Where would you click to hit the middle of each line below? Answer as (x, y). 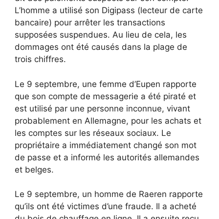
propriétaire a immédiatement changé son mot (106, 145)
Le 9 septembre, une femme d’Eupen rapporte (106, 84)
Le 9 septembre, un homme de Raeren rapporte (109, 194)
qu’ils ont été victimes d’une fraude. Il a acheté (106, 207)
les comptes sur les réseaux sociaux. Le (93, 133)
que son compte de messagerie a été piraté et (105, 96)
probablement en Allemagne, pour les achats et (108, 120)
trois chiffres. (40, 59)
